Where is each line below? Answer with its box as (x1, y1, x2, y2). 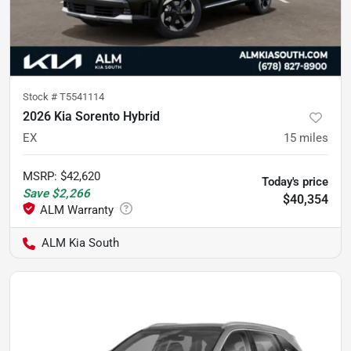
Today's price (262, 175, 328, 189)
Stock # (23, 91, 60, 103)
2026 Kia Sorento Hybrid (23, 109, 160, 124)
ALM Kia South (42, 236, 119, 250)
